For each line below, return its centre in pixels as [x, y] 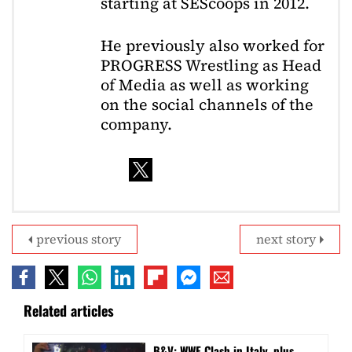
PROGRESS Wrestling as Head [211, 66]
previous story [79, 238]
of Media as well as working [205, 85]
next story [286, 238]
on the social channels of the [207, 105]
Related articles [69, 310]
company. [136, 125]
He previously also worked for [213, 46]
